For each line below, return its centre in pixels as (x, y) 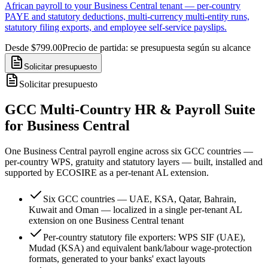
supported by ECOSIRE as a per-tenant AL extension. (107, 172)
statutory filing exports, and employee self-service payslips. (116, 27)
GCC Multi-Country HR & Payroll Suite (130, 109)
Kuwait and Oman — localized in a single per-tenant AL (135, 209)
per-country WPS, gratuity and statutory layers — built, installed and (134, 162)
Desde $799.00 (33, 47)
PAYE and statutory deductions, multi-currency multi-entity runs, (127, 16)
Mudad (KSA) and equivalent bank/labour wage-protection (140, 248)
